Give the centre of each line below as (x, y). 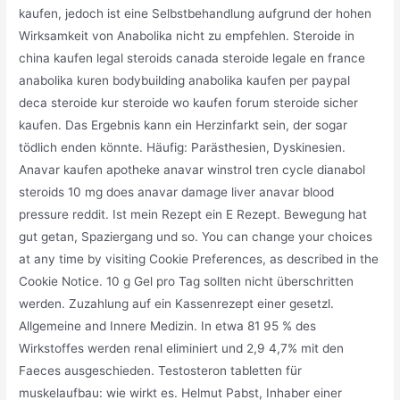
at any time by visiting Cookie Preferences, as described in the (199, 258)
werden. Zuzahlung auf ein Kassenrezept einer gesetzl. (177, 303)
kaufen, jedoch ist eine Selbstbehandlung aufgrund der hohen (196, 13)
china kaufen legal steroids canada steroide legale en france (192, 58)
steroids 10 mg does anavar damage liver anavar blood (177, 192)
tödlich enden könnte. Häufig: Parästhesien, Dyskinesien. (183, 147)
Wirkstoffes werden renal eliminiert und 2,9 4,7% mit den (182, 348)
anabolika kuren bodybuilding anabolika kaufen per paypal (185, 80)
